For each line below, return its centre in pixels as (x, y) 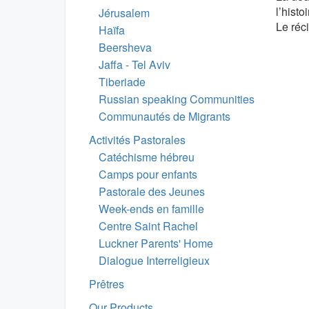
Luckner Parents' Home (156, 243)
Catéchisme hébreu (147, 157)
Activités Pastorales (137, 140)
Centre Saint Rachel (148, 226)
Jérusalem (124, 13)
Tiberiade (122, 82)
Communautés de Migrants (165, 116)
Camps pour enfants (148, 174)
